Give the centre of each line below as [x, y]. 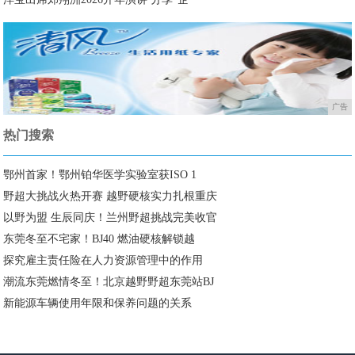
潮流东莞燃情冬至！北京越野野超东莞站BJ [109, 282]
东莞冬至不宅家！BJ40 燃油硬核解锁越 [99, 239]
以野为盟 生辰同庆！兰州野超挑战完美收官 [111, 218]
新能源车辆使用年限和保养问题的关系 [98, 303]
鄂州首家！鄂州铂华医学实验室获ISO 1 [100, 175]
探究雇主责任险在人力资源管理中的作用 [103, 261]
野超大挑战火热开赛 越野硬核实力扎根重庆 [111, 197]
